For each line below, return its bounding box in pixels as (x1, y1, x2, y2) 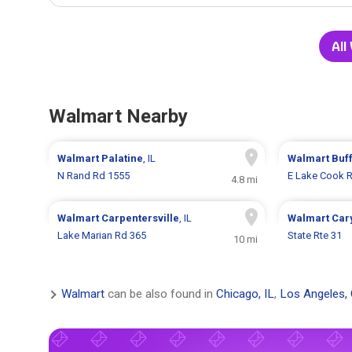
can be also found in (104, 287, 216, 302)
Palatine (101, 152, 144, 165)
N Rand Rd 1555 (57, 170, 130, 182)
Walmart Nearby (49, 105, 188, 128)
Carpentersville (101, 212, 180, 225)
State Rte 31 (287, 229, 342, 242)
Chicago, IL (216, 287, 274, 302)
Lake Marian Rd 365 (57, 229, 147, 242)
